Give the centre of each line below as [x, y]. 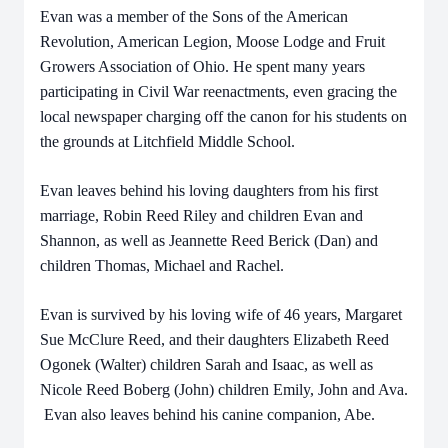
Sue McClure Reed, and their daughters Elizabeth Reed [214, 339]
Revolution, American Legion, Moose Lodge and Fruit [212, 41]
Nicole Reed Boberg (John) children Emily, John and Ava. [224, 389]
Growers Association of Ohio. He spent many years [202, 66]
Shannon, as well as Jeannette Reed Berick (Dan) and [209, 240]
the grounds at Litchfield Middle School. [167, 141]
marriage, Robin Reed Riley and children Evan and [201, 215]
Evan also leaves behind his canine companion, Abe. [207, 414]
